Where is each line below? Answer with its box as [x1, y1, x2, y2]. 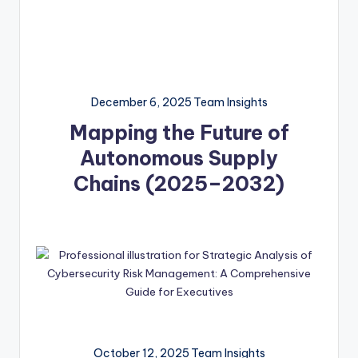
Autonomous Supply [80, 145, 278, 172]
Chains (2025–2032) [74, 171, 284, 197]
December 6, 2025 [90, 95, 192, 110]
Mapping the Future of [69, 120, 289, 146]
